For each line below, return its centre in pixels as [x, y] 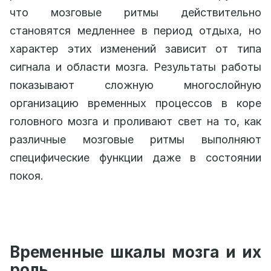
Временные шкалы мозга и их [135, 252]
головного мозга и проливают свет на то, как [135, 121]
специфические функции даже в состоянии [135, 158]
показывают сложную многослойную [135, 85]
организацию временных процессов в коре [135, 103]
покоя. [27, 176]
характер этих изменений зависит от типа [135, 49]
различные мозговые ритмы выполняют [135, 139]
